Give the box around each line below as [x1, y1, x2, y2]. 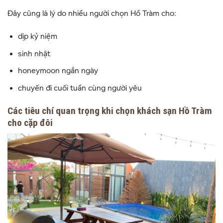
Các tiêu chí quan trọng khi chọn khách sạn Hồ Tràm [7, 105, 212, 116]
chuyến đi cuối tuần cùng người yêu [17, 83, 142, 93]
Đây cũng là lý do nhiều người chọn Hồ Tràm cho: [7, 9, 176, 18]
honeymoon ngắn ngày [17, 66, 98, 76]
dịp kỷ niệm [17, 32, 57, 41]
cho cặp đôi [7, 116, 53, 128]
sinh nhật [17, 49, 50, 58]
